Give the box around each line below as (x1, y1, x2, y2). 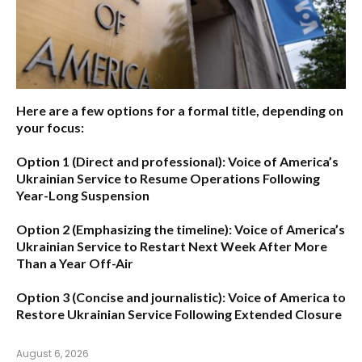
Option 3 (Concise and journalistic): (16, 289, 225, 305)
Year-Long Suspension (16, 187, 149, 204)
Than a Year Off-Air (16, 255, 133, 271)
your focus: (16, 120, 84, 136)
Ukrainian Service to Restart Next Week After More (16, 238, 327, 255)
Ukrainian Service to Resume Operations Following (16, 170, 320, 187)
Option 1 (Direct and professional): (16, 154, 225, 170)
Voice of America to (225, 289, 346, 305)
